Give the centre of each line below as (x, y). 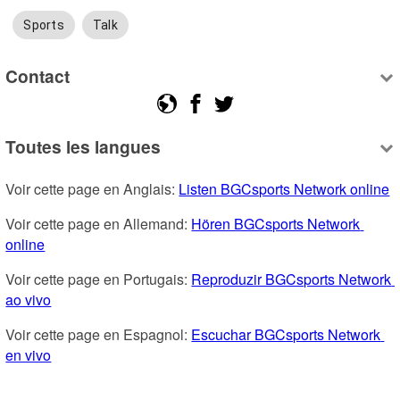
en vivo (29, 355)
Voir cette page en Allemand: (99, 224)
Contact (38, 75)
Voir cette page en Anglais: (92, 189)
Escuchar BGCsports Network (286, 335)
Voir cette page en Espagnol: (99, 335)
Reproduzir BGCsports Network (292, 279)
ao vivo (29, 300)
